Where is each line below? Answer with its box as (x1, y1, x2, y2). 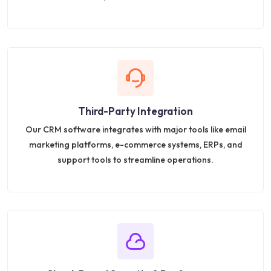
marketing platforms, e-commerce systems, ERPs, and (28, 139, 243, 150)
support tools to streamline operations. (57, 154, 214, 165)
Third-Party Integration (78, 104, 193, 117)
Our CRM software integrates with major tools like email (25, 123, 246, 135)
